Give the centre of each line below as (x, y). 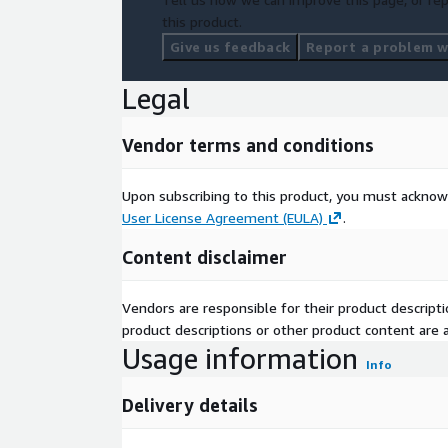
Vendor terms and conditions (248, 145)
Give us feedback (230, 47)
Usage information (240, 359)
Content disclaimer (204, 257)
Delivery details (190, 405)
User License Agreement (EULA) (222, 218)
